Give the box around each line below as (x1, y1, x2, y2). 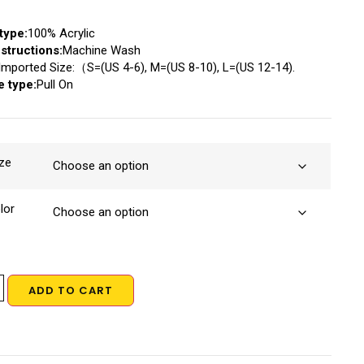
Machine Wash (63, 43, 141, 58)
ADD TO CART (28, 283, 113, 298)
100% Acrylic (28, 26, 96, 41)
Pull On (37, 77, 74, 92)
